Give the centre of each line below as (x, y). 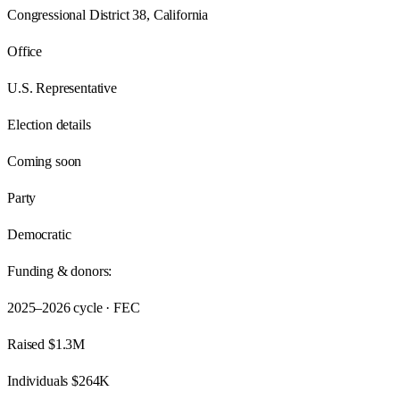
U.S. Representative (62, 87)
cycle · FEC (105, 307)
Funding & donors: (60, 271)
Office (25, 51)
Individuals (40, 380)
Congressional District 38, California (108, 14)
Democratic (39, 234)
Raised (28, 344)
